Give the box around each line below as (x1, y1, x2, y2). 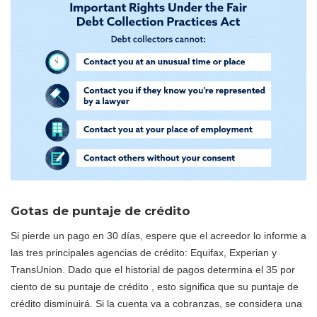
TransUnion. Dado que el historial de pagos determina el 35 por (11, 263, 295, 275)
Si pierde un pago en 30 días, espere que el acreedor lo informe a (11, 229, 306, 241)
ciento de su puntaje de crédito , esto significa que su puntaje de (11, 280, 299, 292)
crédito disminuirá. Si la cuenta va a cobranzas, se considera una (11, 297, 302, 309)
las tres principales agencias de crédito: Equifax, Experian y (11, 246, 277, 258)
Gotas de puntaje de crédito (11, 203, 190, 218)
